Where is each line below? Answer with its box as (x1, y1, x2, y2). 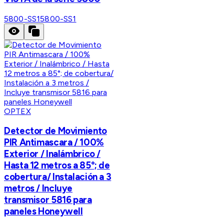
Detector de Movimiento (4, 125, 107, 137)
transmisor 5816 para (4, 194, 92, 206)
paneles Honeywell (4, 205, 83, 217)
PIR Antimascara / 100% (4, 136, 104, 148)
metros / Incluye (4, 182, 73, 194)
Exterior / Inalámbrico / (4, 148, 101, 160)
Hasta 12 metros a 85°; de (4, 159, 110, 171)
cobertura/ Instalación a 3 (4, 171, 111, 183)
